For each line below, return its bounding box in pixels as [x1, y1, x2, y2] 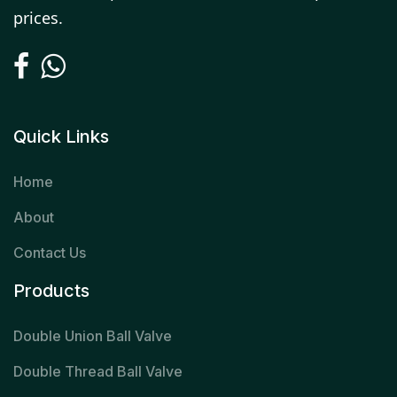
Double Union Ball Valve [13, 327, 172, 346]
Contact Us [13, 244, 86, 262]
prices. [13, 7, 63, 29]
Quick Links [13, 126, 109, 148]
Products [13, 280, 90, 302]
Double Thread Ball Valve [13, 362, 183, 381]
